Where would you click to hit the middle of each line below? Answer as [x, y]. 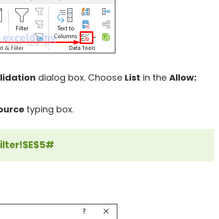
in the [155, 77]
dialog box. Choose [80, 77]
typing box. [50, 109]
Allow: [183, 77]
